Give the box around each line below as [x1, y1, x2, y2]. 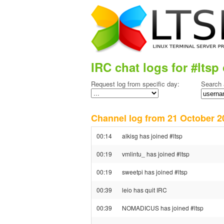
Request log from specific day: [91, 79, 179, 88]
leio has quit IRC [122, 185, 167, 194]
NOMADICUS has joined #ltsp [122, 203, 203, 212]
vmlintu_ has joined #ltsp [122, 149, 189, 158]
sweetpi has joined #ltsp [122, 167, 187, 176]
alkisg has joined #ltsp [122, 131, 182, 140]
